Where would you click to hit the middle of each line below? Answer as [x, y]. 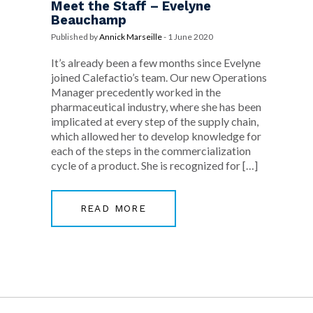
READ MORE [113, 208]
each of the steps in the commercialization [151, 151]
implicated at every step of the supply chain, [154, 121]
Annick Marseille [130, 37]
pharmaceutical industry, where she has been [156, 107]
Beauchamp [88, 20]
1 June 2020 [190, 37]
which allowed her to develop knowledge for [156, 136]
